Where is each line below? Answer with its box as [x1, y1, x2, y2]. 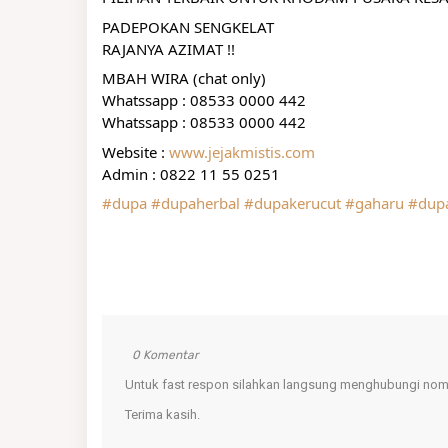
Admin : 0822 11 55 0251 [102, 163, 280, 184]
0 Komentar [132, 348, 199, 362]
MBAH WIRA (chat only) [102, 68, 266, 88]
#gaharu [345, 193, 404, 213]
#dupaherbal [151, 193, 240, 213]
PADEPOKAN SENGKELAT [102, 16, 274, 37]
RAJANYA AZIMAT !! [102, 38, 235, 59]
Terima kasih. [124, 407, 200, 422]
